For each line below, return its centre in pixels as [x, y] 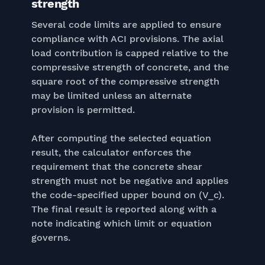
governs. [51, 237]
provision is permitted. [83, 110]
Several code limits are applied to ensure [126, 25]
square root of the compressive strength [125, 81]
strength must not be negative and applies [130, 181]
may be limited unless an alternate [111, 96]
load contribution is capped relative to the [130, 53]
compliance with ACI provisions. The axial [127, 39]
